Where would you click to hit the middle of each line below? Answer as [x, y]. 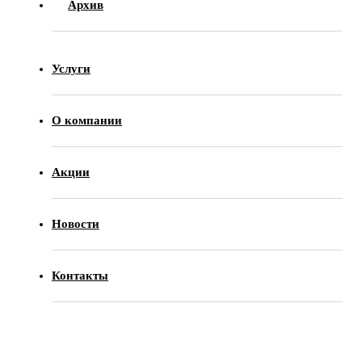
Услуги [71, 69]
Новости [76, 224]
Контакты [80, 276]
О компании [87, 120]
